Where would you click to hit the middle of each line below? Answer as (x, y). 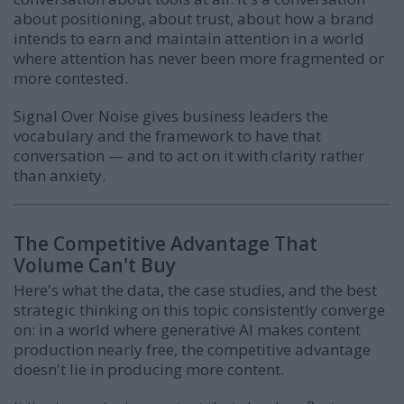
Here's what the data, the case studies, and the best (195, 289)
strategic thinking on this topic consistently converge (199, 309)
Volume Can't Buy (95, 265)
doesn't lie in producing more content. (149, 369)
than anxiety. (60, 175)
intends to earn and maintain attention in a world (189, 38)
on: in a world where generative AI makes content (187, 329)
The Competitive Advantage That (165, 243)
